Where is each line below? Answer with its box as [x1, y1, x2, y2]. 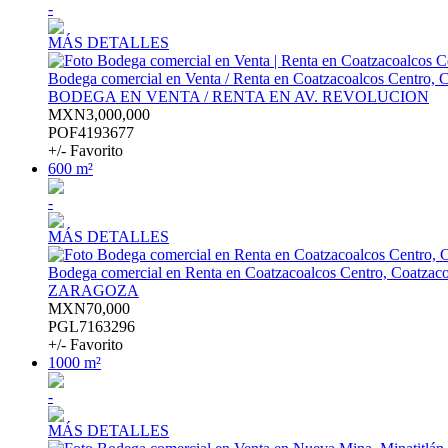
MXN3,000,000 [48, 106, 150, 124]
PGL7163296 [48, 318, 135, 336]
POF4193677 [48, 124, 134, 142]
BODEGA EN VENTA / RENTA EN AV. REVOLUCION [48, 88, 429, 106]
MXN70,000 [48, 300, 130, 318]
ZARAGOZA [48, 282, 139, 300]
